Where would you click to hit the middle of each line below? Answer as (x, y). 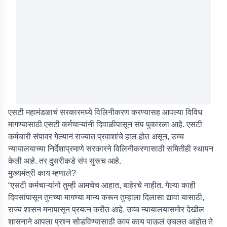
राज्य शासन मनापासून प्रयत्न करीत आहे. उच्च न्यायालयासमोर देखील (106, 210)
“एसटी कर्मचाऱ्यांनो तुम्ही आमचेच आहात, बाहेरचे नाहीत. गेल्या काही (102, 185)
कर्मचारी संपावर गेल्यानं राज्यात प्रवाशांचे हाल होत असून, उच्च (96, 137)
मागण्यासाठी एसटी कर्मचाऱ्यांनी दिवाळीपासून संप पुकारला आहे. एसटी (105, 124)
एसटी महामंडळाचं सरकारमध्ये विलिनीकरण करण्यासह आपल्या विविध (105, 112)
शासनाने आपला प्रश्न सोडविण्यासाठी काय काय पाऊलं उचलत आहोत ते (110, 222)
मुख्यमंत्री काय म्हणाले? (42, 173)
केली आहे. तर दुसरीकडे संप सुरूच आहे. (65, 161)
